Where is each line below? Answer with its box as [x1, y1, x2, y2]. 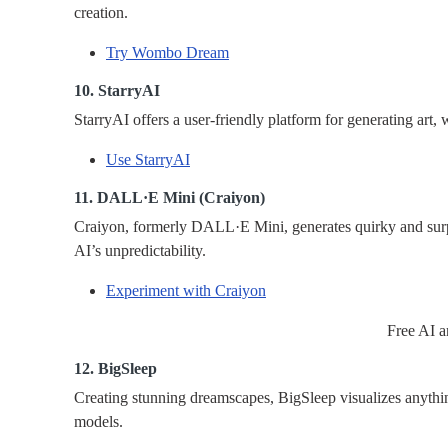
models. [74, 413, 123, 431]
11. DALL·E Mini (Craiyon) [74, 189, 265, 207]
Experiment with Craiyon [106, 282, 266, 300]
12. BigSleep [74, 360, 157, 378]
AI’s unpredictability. [74, 242, 206, 260]
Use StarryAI [106, 151, 190, 169]
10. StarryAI [74, 82, 160, 100]
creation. [74, 4, 128, 22]
